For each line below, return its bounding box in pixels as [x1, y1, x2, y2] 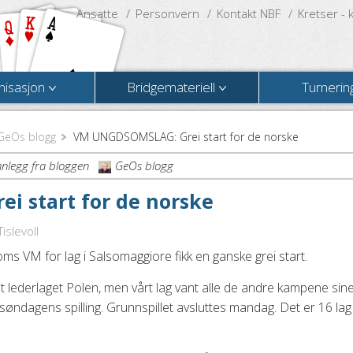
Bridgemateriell [127, 78, 216, 96]
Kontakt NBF [217, 6, 281, 21]
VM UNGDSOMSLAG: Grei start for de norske [73, 129, 299, 144]
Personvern [136, 6, 199, 21]
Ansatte [76, 6, 118, 21]
